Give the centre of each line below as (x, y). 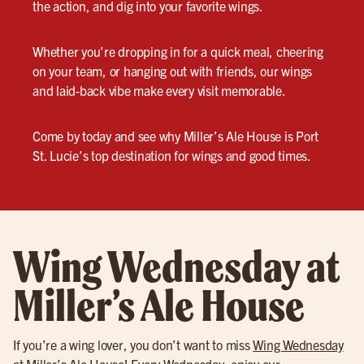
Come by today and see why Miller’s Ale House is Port (175, 135)
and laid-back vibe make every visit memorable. (159, 90)
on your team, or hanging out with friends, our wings (172, 70)
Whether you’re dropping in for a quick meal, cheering (178, 51)
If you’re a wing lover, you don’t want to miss (133, 344)
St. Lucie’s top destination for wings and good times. (172, 155)
